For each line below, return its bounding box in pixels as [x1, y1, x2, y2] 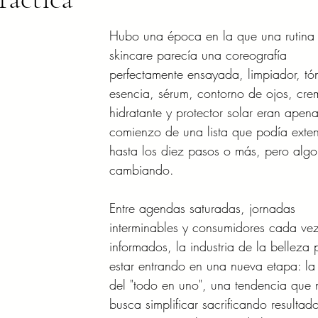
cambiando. [109, 161, 174, 178]
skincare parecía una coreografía [109, 46, 291, 63]
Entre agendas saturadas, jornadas [109, 199, 300, 216]
